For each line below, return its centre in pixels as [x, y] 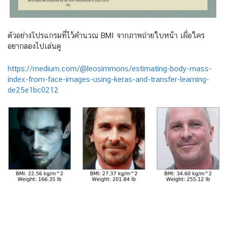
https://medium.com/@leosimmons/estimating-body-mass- [110, 68]
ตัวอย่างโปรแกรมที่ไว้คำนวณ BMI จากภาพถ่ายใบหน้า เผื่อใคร [106, 36]
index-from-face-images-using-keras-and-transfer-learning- [108, 79]
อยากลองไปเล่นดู [34, 46]
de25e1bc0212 [33, 90]
